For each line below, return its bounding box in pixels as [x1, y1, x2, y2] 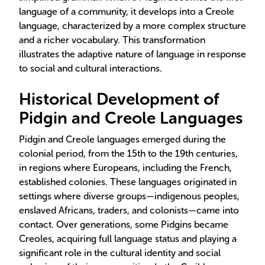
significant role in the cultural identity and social [19, 247, 221, 258]
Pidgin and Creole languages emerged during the [19, 134, 226, 145]
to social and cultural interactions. [19, 63, 162, 74]
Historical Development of [19, 89, 219, 109]
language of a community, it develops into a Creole [19, 6, 234, 17]
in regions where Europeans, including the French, [19, 162, 232, 173]
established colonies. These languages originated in [19, 176, 237, 188]
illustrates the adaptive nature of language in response [19, 49, 246, 60]
